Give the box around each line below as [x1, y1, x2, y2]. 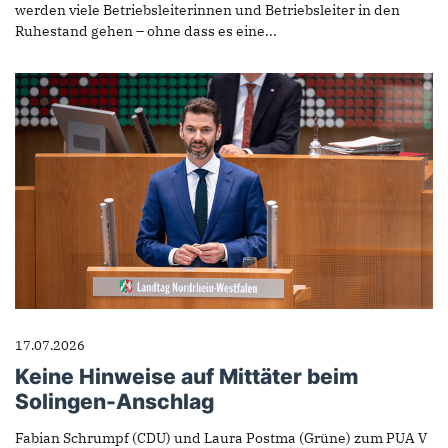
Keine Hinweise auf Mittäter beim [15, 364, 358, 389]
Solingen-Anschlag [15, 389, 214, 414]
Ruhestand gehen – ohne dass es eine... [15, 21, 277, 40]
